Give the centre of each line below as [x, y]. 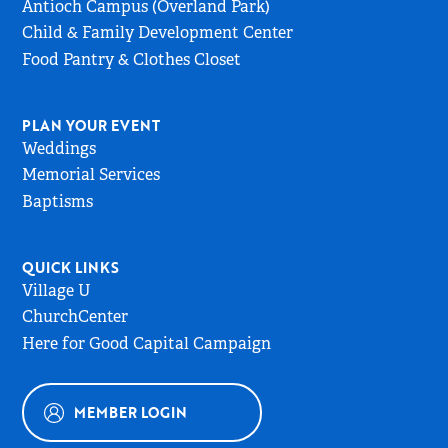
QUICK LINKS [71, 267]
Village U [57, 291]
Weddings [59, 148]
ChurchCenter [75, 317]
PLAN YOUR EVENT [91, 125]
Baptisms [58, 201]
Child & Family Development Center [158, 33]
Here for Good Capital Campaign [147, 343]
